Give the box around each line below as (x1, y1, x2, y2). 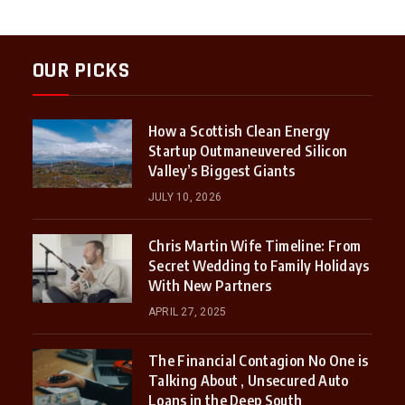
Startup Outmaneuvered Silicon (147, 142, 348, 161)
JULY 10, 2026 (147, 191, 222, 204)
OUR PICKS (32, 57, 130, 85)
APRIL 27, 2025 (147, 306, 227, 319)
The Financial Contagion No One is (147, 352, 369, 371)
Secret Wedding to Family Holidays (147, 257, 370, 276)
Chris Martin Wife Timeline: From (147, 237, 362, 256)
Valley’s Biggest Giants (147, 162, 296, 181)
